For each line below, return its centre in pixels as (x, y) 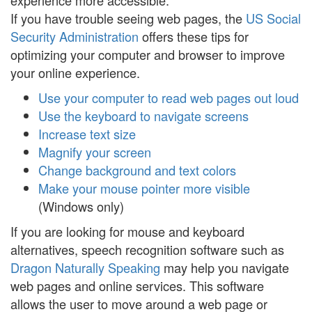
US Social (273, 18)
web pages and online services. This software (137, 286)
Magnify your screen (95, 152)
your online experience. (75, 72)
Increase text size (87, 134)
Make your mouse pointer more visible (144, 188)
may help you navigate (225, 267)
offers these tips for (194, 36)
